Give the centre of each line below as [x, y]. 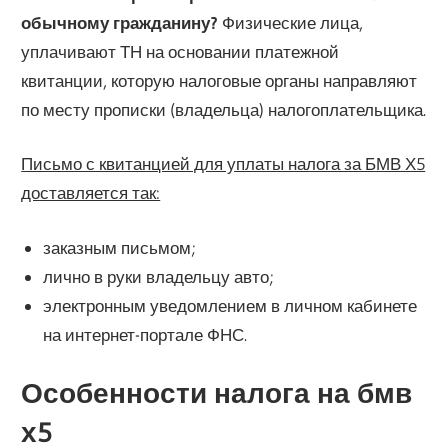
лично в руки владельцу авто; [158, 276]
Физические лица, [291, 22]
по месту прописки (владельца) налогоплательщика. [224, 109]
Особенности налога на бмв [217, 393]
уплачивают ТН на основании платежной [180, 51]
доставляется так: [91, 193]
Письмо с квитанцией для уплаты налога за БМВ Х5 [223, 164]
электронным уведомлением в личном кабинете [229, 305]
